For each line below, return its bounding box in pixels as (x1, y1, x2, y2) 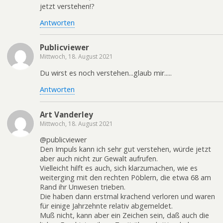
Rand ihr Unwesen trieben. (40, 182, 125, 192)
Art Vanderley (40, 109, 93, 119)
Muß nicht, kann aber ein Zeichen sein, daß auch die (40, 210, 209, 220)
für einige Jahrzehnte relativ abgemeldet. (40, 201, 173, 211)
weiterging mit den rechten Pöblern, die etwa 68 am (40, 172, 211, 182)
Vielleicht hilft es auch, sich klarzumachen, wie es (40, 163, 198, 173)
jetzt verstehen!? (40, 1, 95, 11)
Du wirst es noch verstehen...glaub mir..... (40, 68, 172, 78)
